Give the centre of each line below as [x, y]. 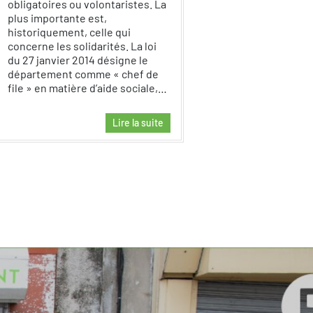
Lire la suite [138, 123]
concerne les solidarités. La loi [82, 46]
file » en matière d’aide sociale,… [88, 88]
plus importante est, [57, 18]
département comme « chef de [83, 74]
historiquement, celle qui [69, 32]
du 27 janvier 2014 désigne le [78, 60]
